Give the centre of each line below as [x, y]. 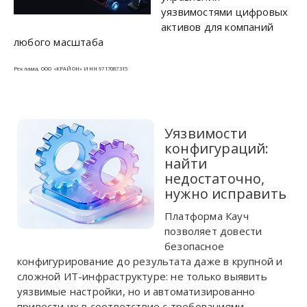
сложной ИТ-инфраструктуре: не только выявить [142, 276]
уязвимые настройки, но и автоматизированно [136, 291]
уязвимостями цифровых [225, 12]
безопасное [194, 246]
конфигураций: [217, 148]
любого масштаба [59, 42]
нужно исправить [225, 194]
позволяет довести [213, 231]
